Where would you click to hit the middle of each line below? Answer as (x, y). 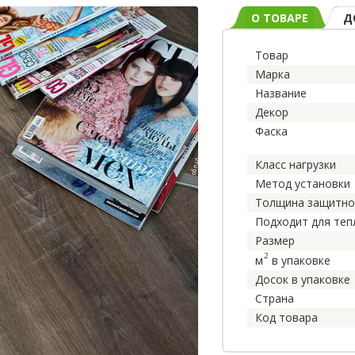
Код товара (287, 317)
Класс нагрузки (296, 164)
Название (281, 93)
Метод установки (303, 183)
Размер (275, 240)
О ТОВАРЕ (280, 17)
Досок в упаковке (303, 279)
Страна (275, 298)
